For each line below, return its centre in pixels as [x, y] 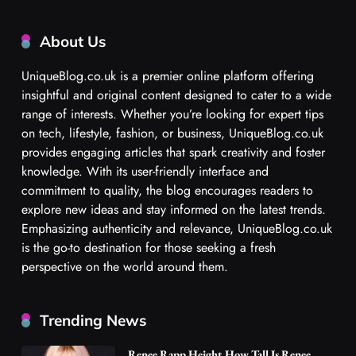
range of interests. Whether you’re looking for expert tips [172, 114]
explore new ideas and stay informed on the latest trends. [174, 210]
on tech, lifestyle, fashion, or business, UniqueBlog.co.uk [172, 133]
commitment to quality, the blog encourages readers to [167, 191]
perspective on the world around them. [125, 267]
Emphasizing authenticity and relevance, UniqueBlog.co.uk [177, 229]
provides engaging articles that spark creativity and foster [173, 153]
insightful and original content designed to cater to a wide [176, 95]
